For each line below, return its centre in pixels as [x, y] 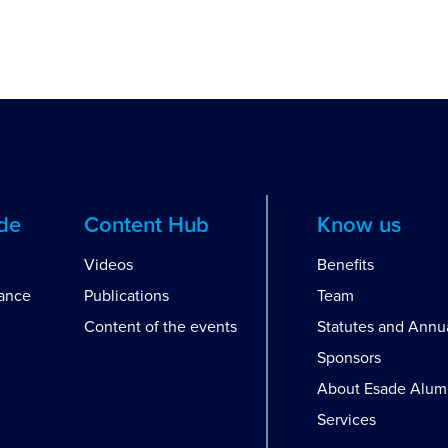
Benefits [345, 265]
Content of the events [160, 327]
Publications [126, 296]
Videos [108, 265]
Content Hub [146, 226]
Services [346, 420]
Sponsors [349, 358]
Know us [359, 226]
